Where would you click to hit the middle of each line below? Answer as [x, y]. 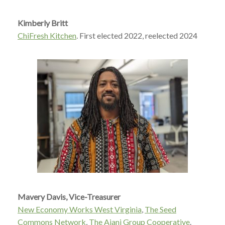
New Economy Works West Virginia [80, 209]
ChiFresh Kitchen [47, 35]
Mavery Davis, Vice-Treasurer [69, 197]
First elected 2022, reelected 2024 [138, 35]
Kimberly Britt [43, 23]
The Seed [160, 209]
